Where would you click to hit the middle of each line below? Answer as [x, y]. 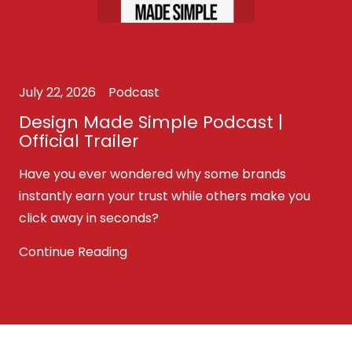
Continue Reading [73, 252]
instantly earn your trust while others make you [165, 196]
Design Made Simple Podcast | [151, 122]
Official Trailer [79, 141]
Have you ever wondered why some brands [152, 174]
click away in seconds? [89, 218]
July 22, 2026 [57, 92]
